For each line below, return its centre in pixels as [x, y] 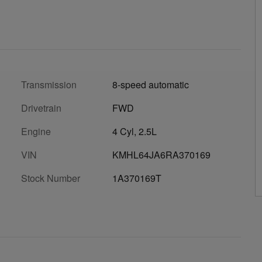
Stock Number [51, 178]
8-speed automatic [151, 84]
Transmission [49, 84]
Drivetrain [41, 108]
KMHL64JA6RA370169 [161, 154]
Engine [36, 131]
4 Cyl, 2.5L [135, 131]
